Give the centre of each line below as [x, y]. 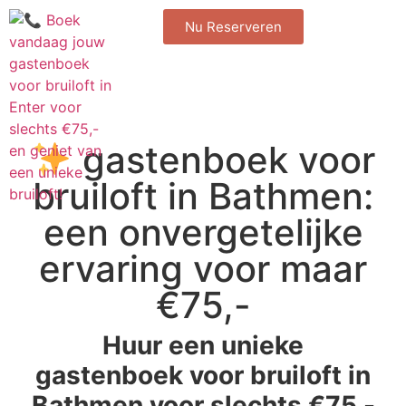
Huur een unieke [203, 345]
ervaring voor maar [203, 269]
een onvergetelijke [203, 232]
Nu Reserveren [234, 27]
